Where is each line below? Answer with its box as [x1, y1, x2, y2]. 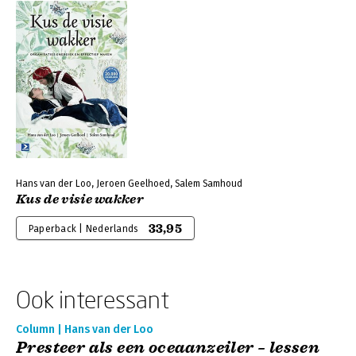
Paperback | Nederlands [29, 223, 138, 234]
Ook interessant [16, 285, 169, 313]
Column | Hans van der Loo [16, 323, 153, 336]
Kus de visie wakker [16, 192, 145, 207]
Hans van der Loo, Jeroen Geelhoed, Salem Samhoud [16, 178, 242, 189]
